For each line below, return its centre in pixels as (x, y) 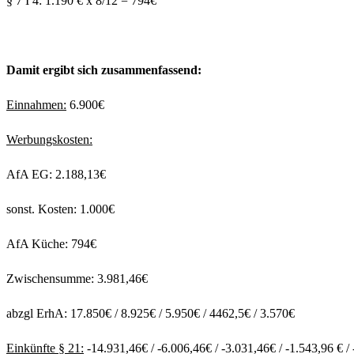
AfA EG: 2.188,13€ (56, 175)
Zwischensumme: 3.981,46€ (77, 279)
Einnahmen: (36, 105)
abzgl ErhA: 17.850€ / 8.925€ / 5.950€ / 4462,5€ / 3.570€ (151, 314)
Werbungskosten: (49, 140)
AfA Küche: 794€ (51, 244)
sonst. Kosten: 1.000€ (60, 209)
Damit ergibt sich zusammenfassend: (104, 70)
